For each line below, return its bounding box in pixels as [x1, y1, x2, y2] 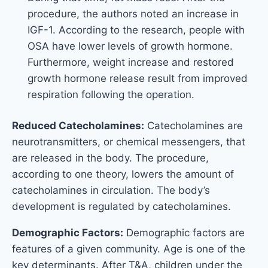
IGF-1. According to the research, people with [27, 23, 245, 36]
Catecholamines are [144, 120, 243, 132]
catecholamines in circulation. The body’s [12, 184, 210, 197]
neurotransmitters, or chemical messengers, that [12, 136, 245, 148]
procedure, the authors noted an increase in [27, 7, 239, 20]
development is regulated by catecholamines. [12, 200, 231, 213]
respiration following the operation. [27, 88, 194, 100]
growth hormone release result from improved [27, 72, 248, 84]
